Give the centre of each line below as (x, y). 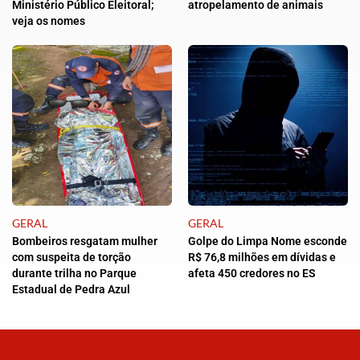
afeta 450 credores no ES (252, 274)
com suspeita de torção (72, 258)
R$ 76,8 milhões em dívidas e (262, 258)
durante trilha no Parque (74, 274)
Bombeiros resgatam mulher (85, 241)
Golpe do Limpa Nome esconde (268, 241)
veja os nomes (49, 21)
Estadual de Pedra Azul (71, 290)
